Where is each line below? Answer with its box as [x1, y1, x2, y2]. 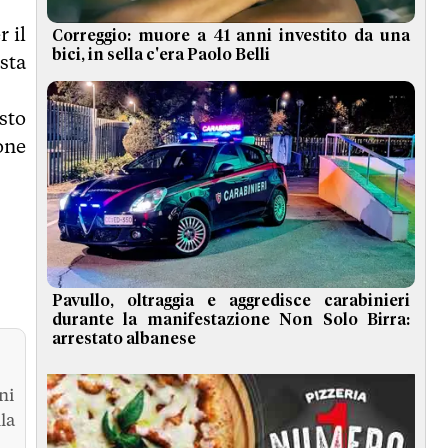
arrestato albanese [52, 331, 196, 348]
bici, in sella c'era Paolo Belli [52, 47, 270, 64]
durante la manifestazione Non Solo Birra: [52, 312, 410, 329]
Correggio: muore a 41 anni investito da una [52, 28, 410, 45]
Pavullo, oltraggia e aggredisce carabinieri [52, 293, 410, 310]
